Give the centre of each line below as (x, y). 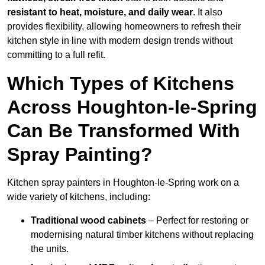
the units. (50, 249)
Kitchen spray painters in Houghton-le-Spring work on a (123, 183)
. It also (208, 12)
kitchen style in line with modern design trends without (120, 41)
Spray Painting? (80, 155)
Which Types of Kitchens (121, 84)
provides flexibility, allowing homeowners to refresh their (124, 27)
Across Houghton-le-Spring (132, 107)
